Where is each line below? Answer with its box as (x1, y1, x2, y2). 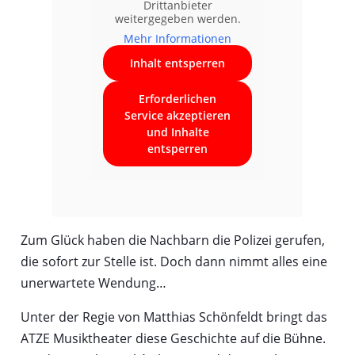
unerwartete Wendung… (20, 273, 166, 292)
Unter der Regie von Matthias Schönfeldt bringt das (20, 307, 327, 326)
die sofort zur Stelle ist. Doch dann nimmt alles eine (20, 252, 327, 270)
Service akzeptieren (124, 107, 231, 123)
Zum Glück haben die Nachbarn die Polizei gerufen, (20, 231, 325, 249)
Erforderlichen (139, 90, 216, 106)
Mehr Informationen (124, 30, 231, 46)
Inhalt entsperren (130, 55, 225, 71)
